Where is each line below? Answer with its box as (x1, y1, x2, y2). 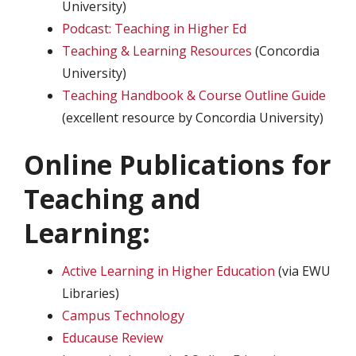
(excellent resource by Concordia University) (62, 109, 323, 126)
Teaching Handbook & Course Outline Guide (62, 87, 326, 104)
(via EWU (275, 262, 331, 280)
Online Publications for (24, 147, 331, 183)
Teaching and (24, 181, 201, 217)
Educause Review (62, 329, 163, 346)
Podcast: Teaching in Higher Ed (62, 20, 246, 37)
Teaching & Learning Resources (62, 42, 252, 60)
